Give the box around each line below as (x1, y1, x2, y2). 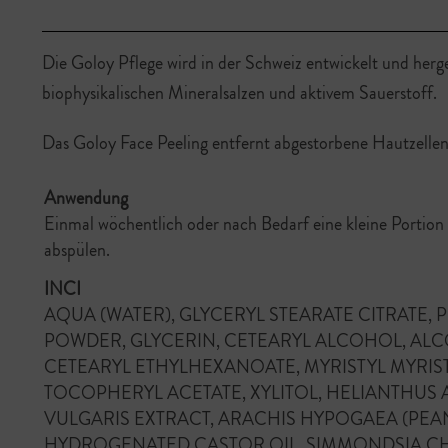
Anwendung (44, 185, 128, 211)
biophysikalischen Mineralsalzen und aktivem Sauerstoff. (42, 80, 437, 106)
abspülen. (44, 237, 110, 263)
